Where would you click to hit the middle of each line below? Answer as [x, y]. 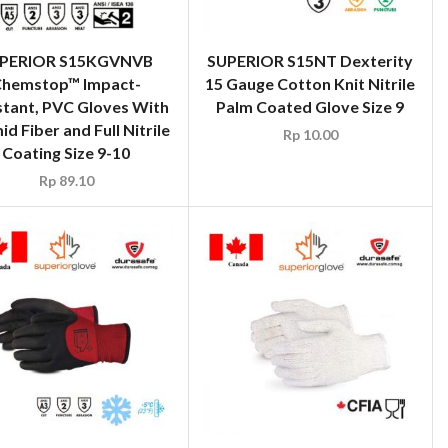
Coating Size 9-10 [66, 152]
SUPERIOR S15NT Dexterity [310, 60]
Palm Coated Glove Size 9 [310, 106]
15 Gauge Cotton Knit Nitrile [310, 83]
